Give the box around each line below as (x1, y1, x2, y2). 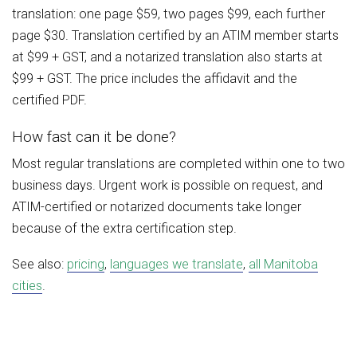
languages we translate (110, 257, 243, 273)
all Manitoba (249, 257, 318, 273)
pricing (67, 257, 104, 273)
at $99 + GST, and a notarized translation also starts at (12, 49, 323, 65)
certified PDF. (12, 92, 87, 108)
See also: (12, 257, 67, 273)
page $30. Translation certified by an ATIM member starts (12, 28, 339, 44)
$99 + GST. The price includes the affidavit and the (12, 71, 297, 87)
